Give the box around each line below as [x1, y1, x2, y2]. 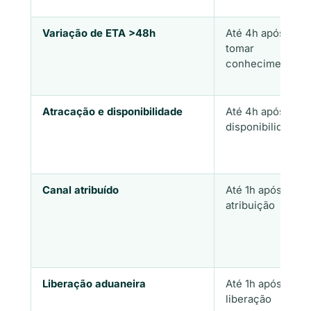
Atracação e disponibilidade [42, 106, 183, 119]
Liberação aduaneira [42, 278, 146, 291]
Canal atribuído [42, 184, 119, 197]
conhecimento [226, 58, 297, 71]
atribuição [226, 199, 275, 212]
